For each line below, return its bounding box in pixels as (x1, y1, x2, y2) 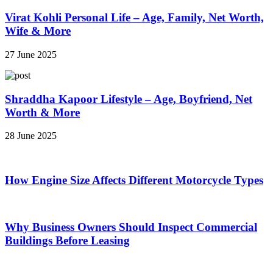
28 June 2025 (5, 130, 57, 141)
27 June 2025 (5, 49, 57, 60)
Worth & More (5, 105, 80, 119)
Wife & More (5, 24, 71, 38)
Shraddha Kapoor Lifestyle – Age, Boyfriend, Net (5, 92, 252, 105)
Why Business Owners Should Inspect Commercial (5, 221, 257, 234)
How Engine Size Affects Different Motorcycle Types (5, 174, 263, 187)
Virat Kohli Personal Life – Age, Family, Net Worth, (5, 11, 264, 24)
